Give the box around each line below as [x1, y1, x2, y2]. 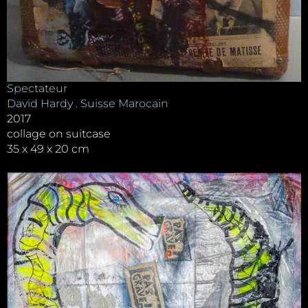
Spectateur [7, 81, 67, 95]
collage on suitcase [7, 126, 111, 140]
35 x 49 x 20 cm [7, 142, 89, 155]
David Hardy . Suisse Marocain [7, 96, 168, 110]
